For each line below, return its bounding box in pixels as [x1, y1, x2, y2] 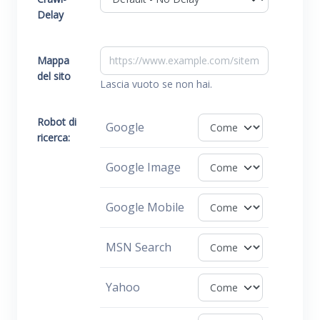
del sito [37, 69, 71, 83]
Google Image [106, 159, 181, 175]
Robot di [37, 115, 76, 129]
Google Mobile [106, 199, 184, 215]
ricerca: [37, 131, 70, 144]
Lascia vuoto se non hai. [100, 77, 212, 91]
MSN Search [106, 239, 171, 255]
